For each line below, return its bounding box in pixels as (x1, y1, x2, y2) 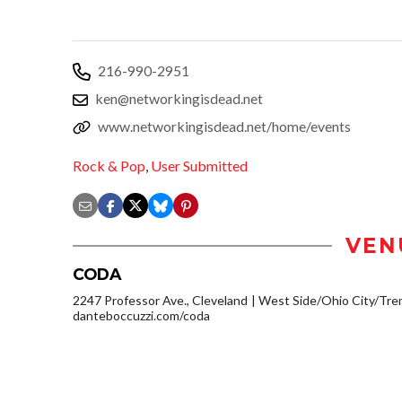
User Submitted (151, 157, 248, 175)
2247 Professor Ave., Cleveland (73, 293, 248, 309)
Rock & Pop (73, 157, 145, 175)
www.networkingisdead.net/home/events (98, 117, 351, 135)
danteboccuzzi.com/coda (73, 308, 210, 324)
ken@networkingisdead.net (95, 89, 263, 107)
